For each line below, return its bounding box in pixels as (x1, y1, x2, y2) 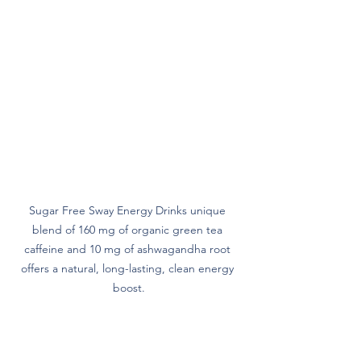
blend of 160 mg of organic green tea (32, 222, 226, 238)
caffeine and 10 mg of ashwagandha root (24, 242, 234, 257)
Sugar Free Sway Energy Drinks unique (29, 203, 229, 218)
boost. (113, 280, 145, 296)
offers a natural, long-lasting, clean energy (21, 261, 237, 276)
